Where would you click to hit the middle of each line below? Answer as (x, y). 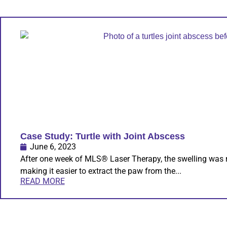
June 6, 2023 (53, 147)
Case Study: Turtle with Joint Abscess (102, 137)
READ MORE (42, 181)
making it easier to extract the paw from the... (101, 171)
